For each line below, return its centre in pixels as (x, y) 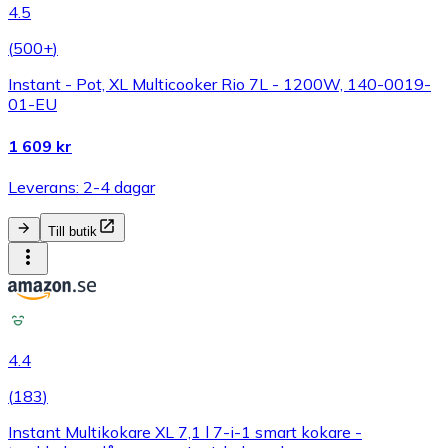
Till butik (72, 231)
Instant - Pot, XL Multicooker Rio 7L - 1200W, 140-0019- (219, 84)
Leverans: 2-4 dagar (81, 186)
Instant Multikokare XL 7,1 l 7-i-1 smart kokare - (185, 431)
